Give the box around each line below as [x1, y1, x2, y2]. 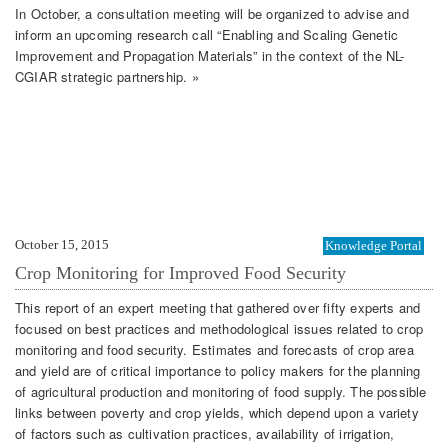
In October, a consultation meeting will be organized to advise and [15, 3, 409, 23]
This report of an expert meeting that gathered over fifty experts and [15, 297, 421, 317]
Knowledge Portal [325, 238, 422, 254]
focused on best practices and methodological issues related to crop [15, 318, 424, 338]
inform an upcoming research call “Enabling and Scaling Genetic [15, 24, 399, 44]
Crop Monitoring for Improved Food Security [15, 263, 346, 284]
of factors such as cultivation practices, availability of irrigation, [15, 423, 395, 443]
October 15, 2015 [15, 237, 109, 253]
